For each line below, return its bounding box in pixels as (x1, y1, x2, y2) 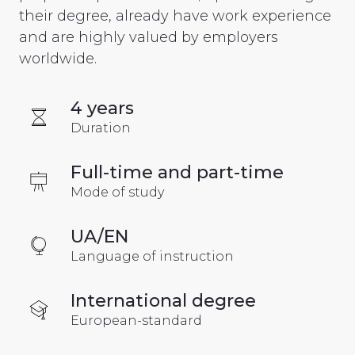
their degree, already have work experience (19, 6, 331, 25)
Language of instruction (71, 248, 234, 264)
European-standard (71, 312, 202, 328)
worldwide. (19, 49, 97, 67)
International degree (71, 289, 256, 311)
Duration (71, 120, 131, 136)
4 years (71, 97, 134, 119)
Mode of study (71, 184, 164, 200)
